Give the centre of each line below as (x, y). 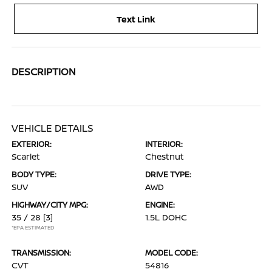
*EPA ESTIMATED (33, 227)
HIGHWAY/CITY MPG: (50, 205)
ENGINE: (160, 205)
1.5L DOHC (166, 217)
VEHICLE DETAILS (53, 128)
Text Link (136, 19)
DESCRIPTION (44, 72)
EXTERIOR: (32, 144)
